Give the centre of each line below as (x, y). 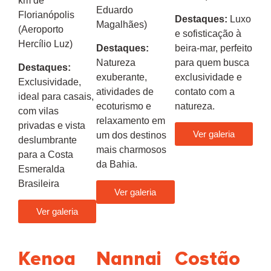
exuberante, (122, 77)
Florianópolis (46, 15)
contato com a (204, 91)
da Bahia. (117, 164)
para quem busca (212, 62)
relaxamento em (131, 120)
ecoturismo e (124, 106)
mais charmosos (132, 149)
